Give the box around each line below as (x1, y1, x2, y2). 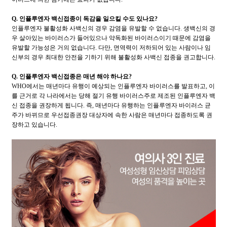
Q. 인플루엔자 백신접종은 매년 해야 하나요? (11, 73, 132, 80)
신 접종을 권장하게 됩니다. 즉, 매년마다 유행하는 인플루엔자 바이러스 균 (11, 102, 211, 109)
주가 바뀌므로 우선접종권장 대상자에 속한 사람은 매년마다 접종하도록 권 (11, 111, 212, 119)
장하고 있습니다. (11, 121, 57, 128)
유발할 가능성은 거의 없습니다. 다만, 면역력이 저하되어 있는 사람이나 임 (11, 44, 211, 51)
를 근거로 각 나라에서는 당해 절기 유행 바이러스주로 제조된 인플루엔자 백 (11, 92, 215, 99)
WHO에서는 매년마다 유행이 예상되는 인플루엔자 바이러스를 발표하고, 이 (11, 83, 215, 90)
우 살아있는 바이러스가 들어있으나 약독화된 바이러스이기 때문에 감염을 (11, 34, 211, 42)
